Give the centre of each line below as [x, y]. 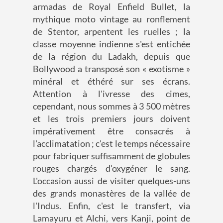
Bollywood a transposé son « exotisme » [111, 69]
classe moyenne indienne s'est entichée [111, 44]
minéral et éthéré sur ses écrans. [111, 81]
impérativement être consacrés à [111, 131]
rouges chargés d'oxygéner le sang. [111, 168]
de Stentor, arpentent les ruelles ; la [111, 32]
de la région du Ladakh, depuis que [111, 56]
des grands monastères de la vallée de [111, 193]
